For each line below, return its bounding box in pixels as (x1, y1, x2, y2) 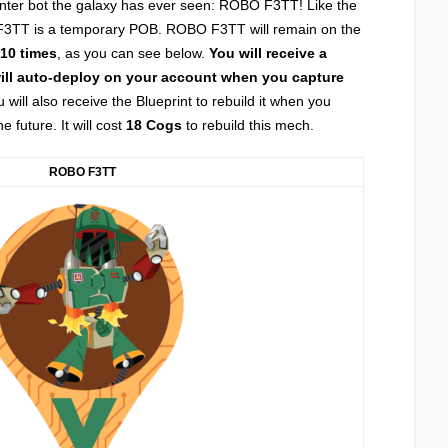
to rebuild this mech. (182, 117, 314, 133)
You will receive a (209, 45, 327, 61)
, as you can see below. (57, 45, 209, 61)
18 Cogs (126, 117, 182, 133)
